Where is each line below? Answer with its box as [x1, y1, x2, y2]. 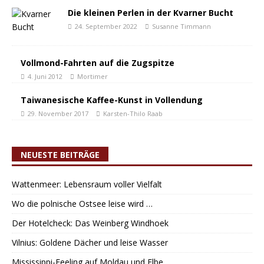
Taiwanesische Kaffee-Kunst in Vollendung [21, 94, 203, 105]
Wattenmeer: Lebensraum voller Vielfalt [12, 179, 162, 190]
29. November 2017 [28, 109, 88, 118]
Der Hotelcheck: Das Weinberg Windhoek [12, 217, 169, 229]
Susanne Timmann [152, 22, 211, 31]
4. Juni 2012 [28, 72, 62, 81]
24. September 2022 [75, 22, 137, 31]
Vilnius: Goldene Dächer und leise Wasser [12, 237, 168, 248]
